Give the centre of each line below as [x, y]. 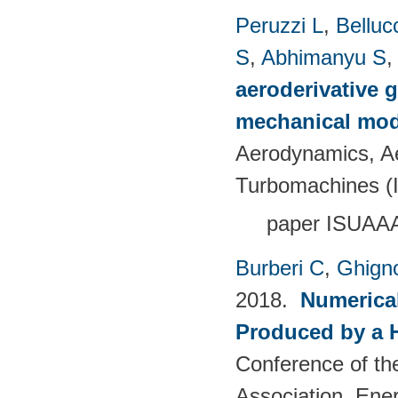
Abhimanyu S [324, 57]
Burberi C [280, 267]
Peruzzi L [279, 25]
